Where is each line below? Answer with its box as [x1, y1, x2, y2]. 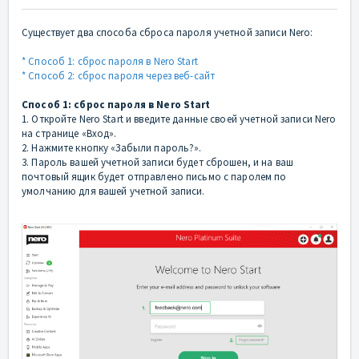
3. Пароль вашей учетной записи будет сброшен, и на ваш [22, 155, 294, 170]
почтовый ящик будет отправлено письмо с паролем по [22, 170, 287, 184]
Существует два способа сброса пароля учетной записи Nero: [22, 26, 313, 40]
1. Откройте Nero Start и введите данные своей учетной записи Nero [22, 112, 337, 127]
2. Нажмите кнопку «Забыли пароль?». [22, 141, 202, 155]
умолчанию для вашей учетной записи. [22, 184, 205, 199]
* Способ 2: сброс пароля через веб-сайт [22, 69, 216, 83]
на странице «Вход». [22, 127, 117, 141]
